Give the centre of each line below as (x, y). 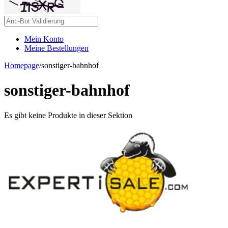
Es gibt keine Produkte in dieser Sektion (68, 115)
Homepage (22, 65)
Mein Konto (44, 39)
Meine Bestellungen (56, 48)
